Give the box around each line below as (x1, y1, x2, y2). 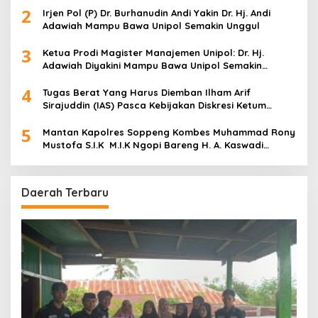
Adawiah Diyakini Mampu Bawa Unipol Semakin (43, 59, 262, 71)
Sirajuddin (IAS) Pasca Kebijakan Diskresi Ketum (43, 99, 266, 111)
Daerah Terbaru (21, 185, 109, 199)
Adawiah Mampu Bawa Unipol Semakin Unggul (43, 19, 260, 31)
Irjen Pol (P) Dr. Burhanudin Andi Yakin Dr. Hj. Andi (43, 6, 270, 18)
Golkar (43, 111, 75, 124)
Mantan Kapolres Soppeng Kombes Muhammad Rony (43, 126, 295, 138)
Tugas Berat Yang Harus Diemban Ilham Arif (43, 86, 251, 98)
